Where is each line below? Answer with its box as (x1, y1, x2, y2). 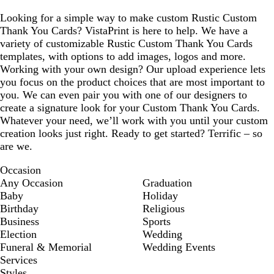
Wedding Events (143, 241, 215, 253)
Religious (143, 202, 185, 215)
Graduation (143, 177, 192, 189)
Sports (143, 215, 171, 228)
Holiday (143, 190, 178, 202)
